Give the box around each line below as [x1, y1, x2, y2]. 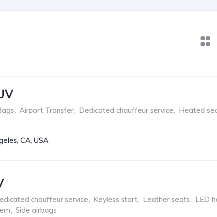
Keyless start [93, 195, 138, 204]
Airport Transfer [19, 106, 74, 115]
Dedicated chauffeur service [79, 106, 173, 115]
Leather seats [143, 195, 190, 204]
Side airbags [15, 205, 57, 215]
